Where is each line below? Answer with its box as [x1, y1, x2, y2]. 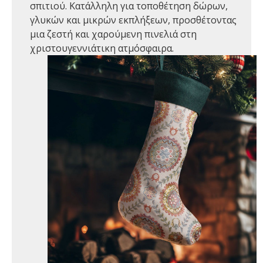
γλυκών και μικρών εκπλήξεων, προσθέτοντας [30, 14, 237, 26]
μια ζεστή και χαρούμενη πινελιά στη [30, 28, 197, 41]
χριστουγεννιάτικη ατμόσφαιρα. [30, 42, 174, 55]
